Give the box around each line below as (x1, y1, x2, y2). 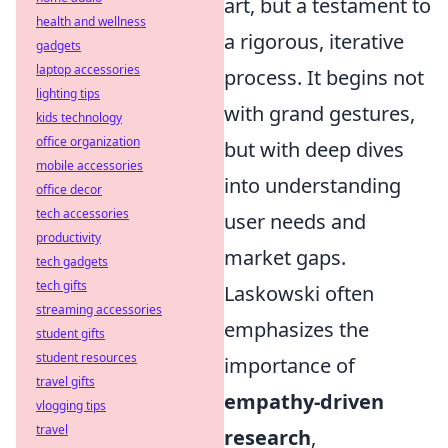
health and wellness (36, 13, 146, 30)
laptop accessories (36, 61, 140, 78)
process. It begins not (224, 64, 424, 91)
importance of (224, 352, 355, 379)
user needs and (224, 208, 366, 235)
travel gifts (36, 373, 95, 390)
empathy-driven (224, 388, 384, 415)
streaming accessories (36, 301, 162, 318)
